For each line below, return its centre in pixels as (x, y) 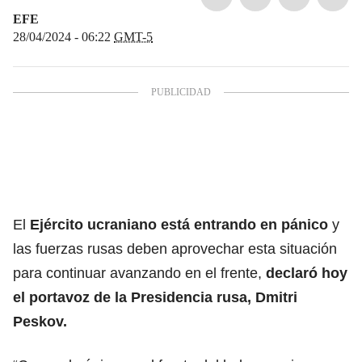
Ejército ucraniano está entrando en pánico (179, 224)
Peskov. (40, 321)
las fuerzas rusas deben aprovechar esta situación (175, 248)
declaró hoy (307, 273)
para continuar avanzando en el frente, (139, 273)
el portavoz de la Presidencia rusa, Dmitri (155, 297)
